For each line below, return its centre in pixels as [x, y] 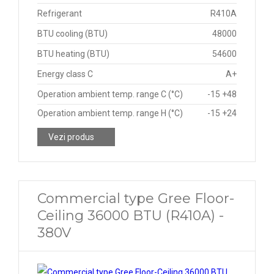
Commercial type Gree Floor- [136, 198]
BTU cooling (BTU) [72, 34]
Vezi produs [71, 137]
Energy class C [65, 74]
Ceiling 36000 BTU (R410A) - [131, 216]
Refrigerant [60, 13]
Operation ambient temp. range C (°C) [110, 94]
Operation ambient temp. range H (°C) [110, 113]
